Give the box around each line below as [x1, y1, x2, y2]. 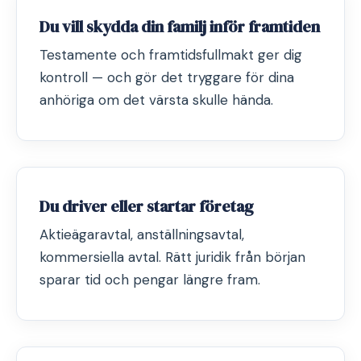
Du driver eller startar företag [39, 195, 254, 218]
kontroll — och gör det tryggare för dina [39, 68, 294, 86]
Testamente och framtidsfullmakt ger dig [39, 46, 302, 64]
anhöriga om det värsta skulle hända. [39, 91, 273, 109]
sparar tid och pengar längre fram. [39, 271, 260, 288]
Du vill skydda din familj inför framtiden [39, 15, 320, 38]
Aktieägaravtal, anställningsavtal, [39, 226, 244, 243]
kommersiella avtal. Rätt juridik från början [39, 248, 305, 266]
